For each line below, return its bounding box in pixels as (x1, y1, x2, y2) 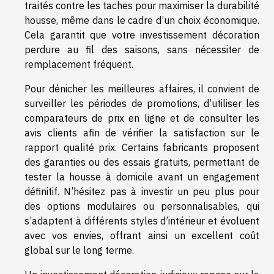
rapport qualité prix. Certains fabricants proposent (24, 141, 259, 154)
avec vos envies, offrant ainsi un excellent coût (24, 229, 259, 242)
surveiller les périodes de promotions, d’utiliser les (24, 97, 259, 109)
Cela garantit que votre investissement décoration (24, 28, 259, 41)
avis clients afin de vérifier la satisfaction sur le (24, 126, 259, 139)
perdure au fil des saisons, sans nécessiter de (24, 43, 259, 56)
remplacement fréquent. (24, 57, 133, 70)
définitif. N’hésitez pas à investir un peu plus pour (24, 185, 259, 198)
